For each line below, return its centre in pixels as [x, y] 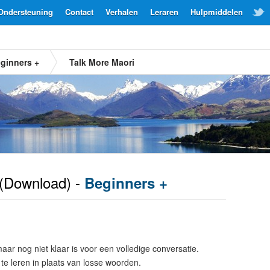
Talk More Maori [102, 62]
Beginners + [126, 183]
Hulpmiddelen [217, 12]
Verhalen [122, 12]
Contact [79, 12]
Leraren [164, 12]
